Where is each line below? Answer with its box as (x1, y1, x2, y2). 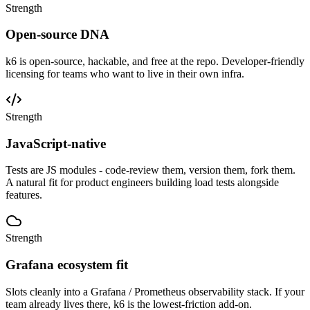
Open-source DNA (6, 27, 109, 42)
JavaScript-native (6, 136, 106, 151)
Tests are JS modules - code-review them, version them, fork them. (6, 164, 295, 176)
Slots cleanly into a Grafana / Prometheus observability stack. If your (6, 285, 304, 298)
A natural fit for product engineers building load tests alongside (6, 176, 279, 189)
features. (6, 189, 42, 201)
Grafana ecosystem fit (6, 257, 128, 273)
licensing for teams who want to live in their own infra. (6, 67, 244, 80)
